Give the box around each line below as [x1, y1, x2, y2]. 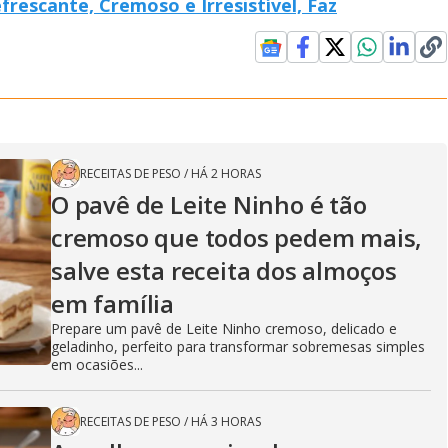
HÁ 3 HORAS [191, 412, 261, 430]
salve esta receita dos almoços [51, 253, 397, 287]
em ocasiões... [51, 354, 143, 374]
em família [51, 286, 175, 320]
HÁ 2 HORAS [191, 164, 261, 182]
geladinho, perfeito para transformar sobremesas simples [51, 336, 425, 356]
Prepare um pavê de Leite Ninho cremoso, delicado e [51, 318, 397, 338]
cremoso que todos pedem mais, [51, 220, 423, 254]
